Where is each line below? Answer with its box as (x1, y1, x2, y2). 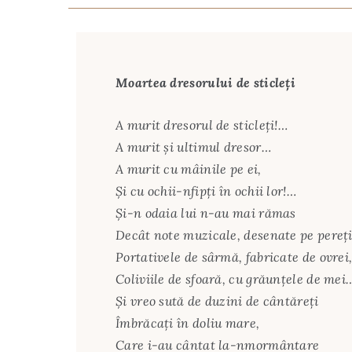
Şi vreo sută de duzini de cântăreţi (115, 292, 319, 309)
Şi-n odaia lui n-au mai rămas (115, 204, 296, 221)
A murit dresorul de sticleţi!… (115, 116, 288, 133)
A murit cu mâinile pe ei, (115, 160, 262, 177)
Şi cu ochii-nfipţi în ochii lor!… (115, 182, 296, 199)
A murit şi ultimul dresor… (115, 138, 271, 155)
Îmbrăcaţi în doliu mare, (115, 314, 260, 331)
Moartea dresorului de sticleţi (115, 74, 296, 90)
